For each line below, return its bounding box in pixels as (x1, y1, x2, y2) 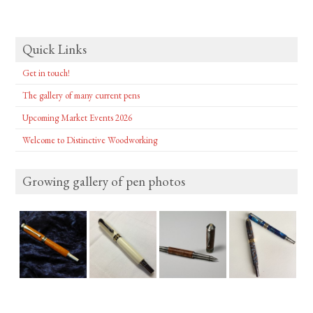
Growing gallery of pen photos (22, 172, 186, 190)
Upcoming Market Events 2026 (22, 111, 133, 124)
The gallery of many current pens (22, 89, 140, 101)
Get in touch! (22, 66, 71, 79)
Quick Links (22, 40, 87, 58)
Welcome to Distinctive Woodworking (22, 133, 158, 146)
